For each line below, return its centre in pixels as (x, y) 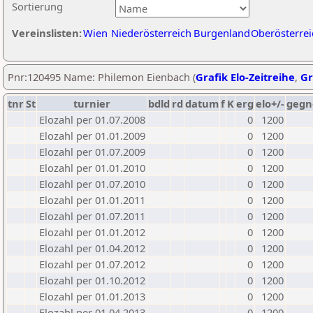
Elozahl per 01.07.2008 (92, 119)
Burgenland (222, 33)
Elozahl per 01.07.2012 (92, 264)
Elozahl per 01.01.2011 (92, 200)
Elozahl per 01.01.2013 (92, 296)
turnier (92, 103)
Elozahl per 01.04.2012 (92, 248)
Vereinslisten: (47, 33)
